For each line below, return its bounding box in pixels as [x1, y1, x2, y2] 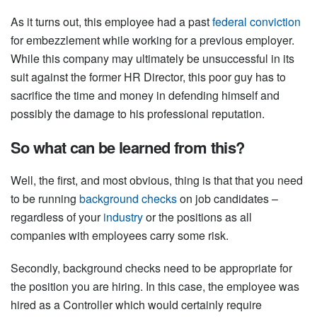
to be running [11, 190, 79, 207]
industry [103, 208, 143, 225]
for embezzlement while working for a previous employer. [11, 31, 294, 48]
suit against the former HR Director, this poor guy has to [11, 68, 286, 85]
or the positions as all [143, 208, 252, 225]
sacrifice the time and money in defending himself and [11, 86, 279, 103]
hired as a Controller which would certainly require [11, 296, 262, 313]
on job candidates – [177, 190, 278, 207]
